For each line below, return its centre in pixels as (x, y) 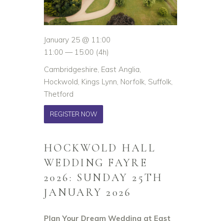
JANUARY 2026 (88, 193)
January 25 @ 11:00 (77, 40)
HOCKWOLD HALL (100, 148)
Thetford (59, 94)
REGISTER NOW (74, 114)
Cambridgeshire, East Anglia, (92, 70)
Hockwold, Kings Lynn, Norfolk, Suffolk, (108, 82)
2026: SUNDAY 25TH (104, 178)
